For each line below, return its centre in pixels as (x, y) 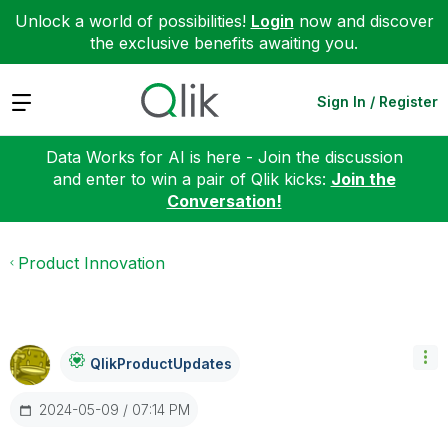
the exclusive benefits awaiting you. (224, 43)
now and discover (363, 21)
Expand (38, 100)
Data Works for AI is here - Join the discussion (224, 156)
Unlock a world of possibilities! (132, 21)
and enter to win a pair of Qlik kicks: (191, 178)
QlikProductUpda (150, 363)
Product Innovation (91, 262)
